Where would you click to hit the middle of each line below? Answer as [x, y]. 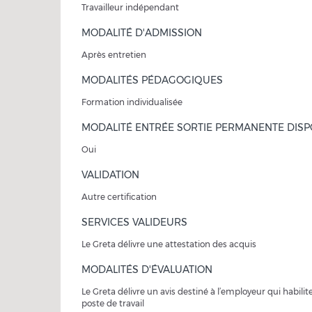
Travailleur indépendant [130, 7]
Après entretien [114, 55]
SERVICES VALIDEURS [134, 222]
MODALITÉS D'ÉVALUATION [147, 270]
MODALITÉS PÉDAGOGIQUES [152, 80]
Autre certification [119, 197]
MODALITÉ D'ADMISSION [142, 33]
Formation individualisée [132, 102]
